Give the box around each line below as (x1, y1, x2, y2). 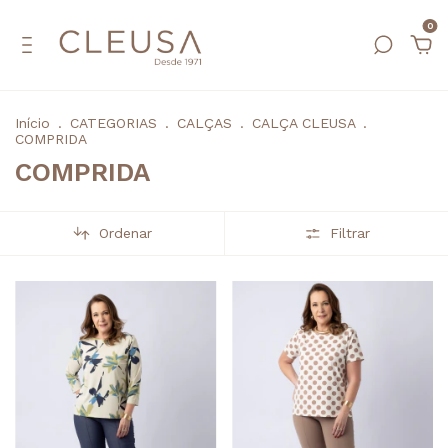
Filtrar (329, 225, 370, 242)
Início (15, 115, 50, 131)
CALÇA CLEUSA (252, 115, 355, 131)
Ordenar (98, 225, 152, 242)
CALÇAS (177, 115, 232, 131)
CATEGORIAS (70, 115, 157, 131)
